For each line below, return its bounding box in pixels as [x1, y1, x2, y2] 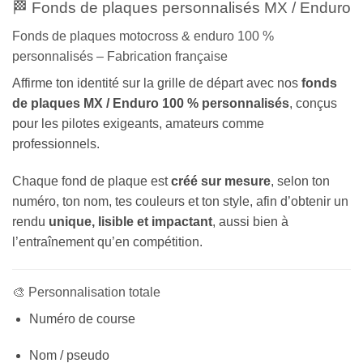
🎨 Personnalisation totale [12, 284, 160, 299]
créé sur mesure [171, 173, 271, 188]
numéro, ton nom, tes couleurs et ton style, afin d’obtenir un [12, 194, 348, 208]
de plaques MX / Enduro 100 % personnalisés [12, 96, 289, 110]
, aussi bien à [212, 214, 288, 228]
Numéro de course [28, 311, 135, 326]
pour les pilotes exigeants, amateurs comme [12, 116, 264, 130]
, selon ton [271, 173, 330, 188]
